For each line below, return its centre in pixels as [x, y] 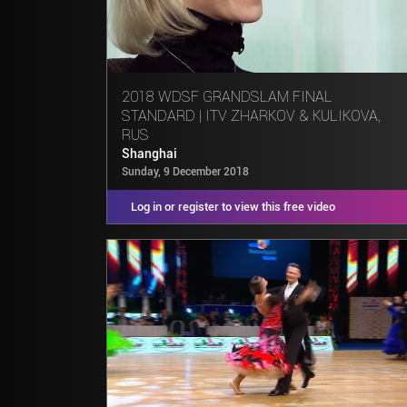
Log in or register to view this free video [233, 207]
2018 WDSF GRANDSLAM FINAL [227, 97]
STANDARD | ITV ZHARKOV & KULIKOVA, [251, 116]
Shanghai [149, 154]
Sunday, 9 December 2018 [185, 172]
